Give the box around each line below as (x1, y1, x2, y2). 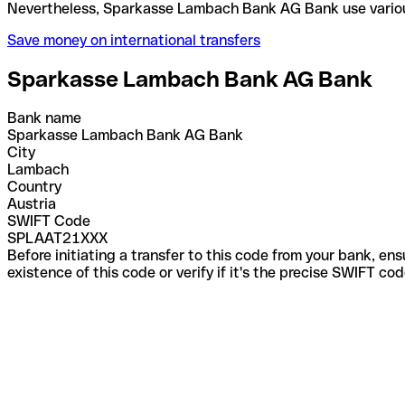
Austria (7, 194, 56, 212)
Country (7, 177, 61, 195)
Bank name (7, 108, 81, 127)
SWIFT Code (7, 212, 90, 230)
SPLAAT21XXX (7, 229, 108, 247)
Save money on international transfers (7, 31, 260, 49)
